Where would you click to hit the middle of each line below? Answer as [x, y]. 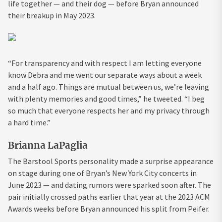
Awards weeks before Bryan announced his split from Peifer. [109, 208]
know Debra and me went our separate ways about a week [105, 75]
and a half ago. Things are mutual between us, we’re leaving [109, 86]
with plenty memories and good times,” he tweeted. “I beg [106, 98]
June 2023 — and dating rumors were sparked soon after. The [110, 185]
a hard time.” [29, 122]
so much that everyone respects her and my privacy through [109, 110]
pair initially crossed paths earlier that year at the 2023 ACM [109, 196]
